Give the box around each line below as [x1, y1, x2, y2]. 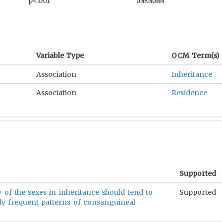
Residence [171, 88, 207, 97]
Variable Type [36, 51, 84, 60]
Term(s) [189, 51, 220, 60]
